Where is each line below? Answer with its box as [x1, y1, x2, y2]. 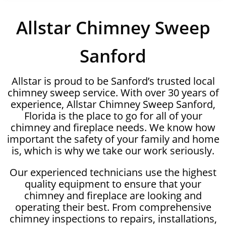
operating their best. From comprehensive [15, 200, 211, 214]
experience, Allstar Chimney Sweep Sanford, [11, 97, 215, 111]
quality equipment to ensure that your [25, 177, 201, 191]
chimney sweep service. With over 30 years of [7, 85, 219, 99]
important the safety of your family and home [7, 132, 219, 146]
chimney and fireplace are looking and [24, 188, 202, 202]
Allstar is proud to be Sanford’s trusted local [11, 74, 215, 88]
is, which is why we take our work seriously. [12, 143, 214, 157]
